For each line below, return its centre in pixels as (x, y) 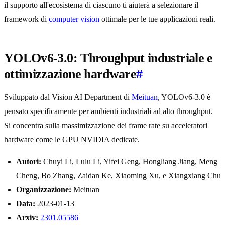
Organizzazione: (44, 190)
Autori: (29, 162)
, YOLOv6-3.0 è (184, 97)
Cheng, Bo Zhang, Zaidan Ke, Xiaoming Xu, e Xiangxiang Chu (119, 176)
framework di (26, 19)
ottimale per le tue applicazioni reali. (157, 19)
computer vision (74, 19)
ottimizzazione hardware (70, 74)
